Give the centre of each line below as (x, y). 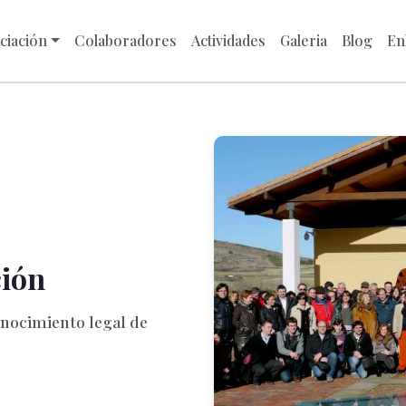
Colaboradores (125, 40)
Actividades (228, 40)
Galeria (303, 40)
